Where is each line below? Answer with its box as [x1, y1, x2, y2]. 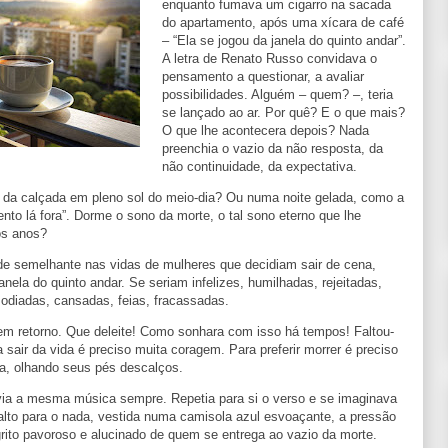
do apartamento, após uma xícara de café [162, 14, 404, 30]
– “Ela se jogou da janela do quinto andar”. [162, 32, 406, 48]
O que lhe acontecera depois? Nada [162, 122, 369, 138]
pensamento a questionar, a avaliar [162, 68, 364, 84]
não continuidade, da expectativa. [162, 158, 357, 174]
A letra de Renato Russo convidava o [162, 50, 377, 66]
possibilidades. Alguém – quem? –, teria [162, 86, 393, 102]
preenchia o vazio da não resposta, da [162, 140, 383, 156]
